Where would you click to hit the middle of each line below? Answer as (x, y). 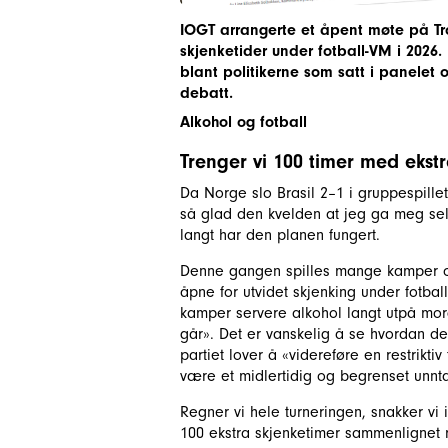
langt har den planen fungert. (280, 234)
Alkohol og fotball (243, 121)
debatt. (206, 92)
